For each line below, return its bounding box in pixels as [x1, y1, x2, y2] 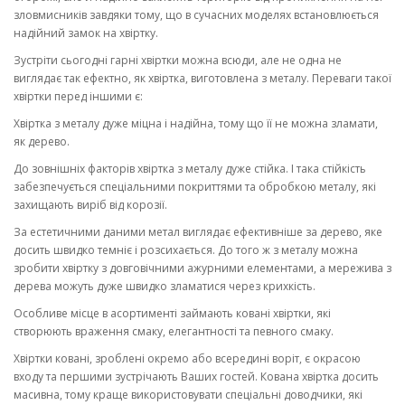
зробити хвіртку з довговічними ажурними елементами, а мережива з [14, 259, 391, 276]
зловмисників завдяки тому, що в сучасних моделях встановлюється [14, 6, 379, 23]
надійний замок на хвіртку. [14, 24, 158, 41]
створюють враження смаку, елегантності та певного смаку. [14, 323, 334, 339]
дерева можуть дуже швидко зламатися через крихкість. [14, 278, 316, 294]
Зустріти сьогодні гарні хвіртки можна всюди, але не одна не [14, 52, 342, 68]
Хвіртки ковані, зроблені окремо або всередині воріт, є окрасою [14, 350, 361, 366]
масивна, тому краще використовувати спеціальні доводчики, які [14, 386, 363, 402]
